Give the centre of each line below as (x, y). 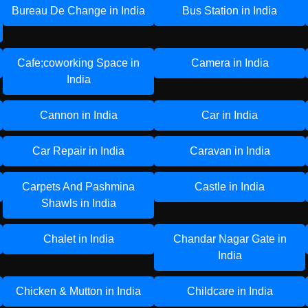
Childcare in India (230, 291)
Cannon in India (78, 115)
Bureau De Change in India (78, 11)
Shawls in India (78, 203)
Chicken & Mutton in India (78, 291)
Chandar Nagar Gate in (230, 239)
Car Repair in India (78, 151)
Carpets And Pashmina (78, 187)
